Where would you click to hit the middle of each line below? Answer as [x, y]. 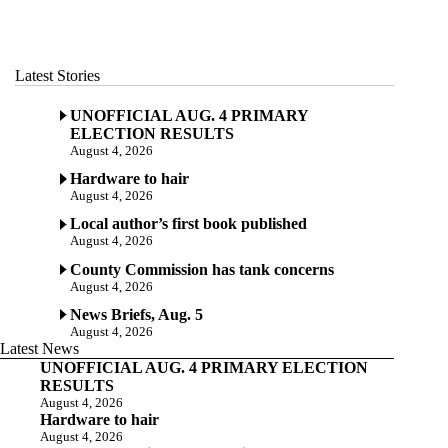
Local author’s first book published [188, 224]
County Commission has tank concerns [202, 269]
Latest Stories [57, 75]
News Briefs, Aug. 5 [136, 314]
